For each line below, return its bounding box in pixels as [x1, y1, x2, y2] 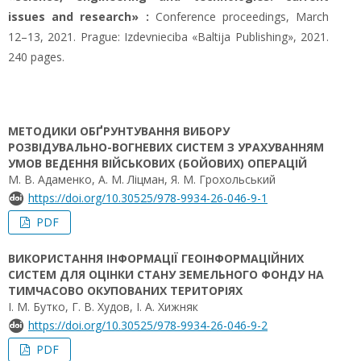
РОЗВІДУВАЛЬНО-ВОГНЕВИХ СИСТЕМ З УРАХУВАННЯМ [8, 139, 324, 155]
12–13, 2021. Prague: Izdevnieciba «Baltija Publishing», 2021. [8, 29, 329, 44]
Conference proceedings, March [148, 9, 329, 24]
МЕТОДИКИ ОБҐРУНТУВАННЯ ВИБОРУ [8, 123, 230, 139]
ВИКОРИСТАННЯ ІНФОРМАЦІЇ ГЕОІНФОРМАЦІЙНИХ [8, 251, 304, 266]
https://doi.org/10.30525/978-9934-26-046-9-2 [28, 317, 268, 333]
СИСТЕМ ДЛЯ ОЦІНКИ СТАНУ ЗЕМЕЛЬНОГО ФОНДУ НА [8, 267, 324, 282]
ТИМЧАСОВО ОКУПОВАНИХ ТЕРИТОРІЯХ [8, 283, 243, 298]
